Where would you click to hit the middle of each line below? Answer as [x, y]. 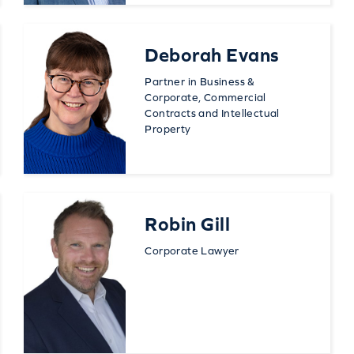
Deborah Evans [212, 55]
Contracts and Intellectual [212, 113]
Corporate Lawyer [192, 250]
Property [168, 128]
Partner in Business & [200, 81]
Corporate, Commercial [205, 97]
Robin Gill [188, 224]
